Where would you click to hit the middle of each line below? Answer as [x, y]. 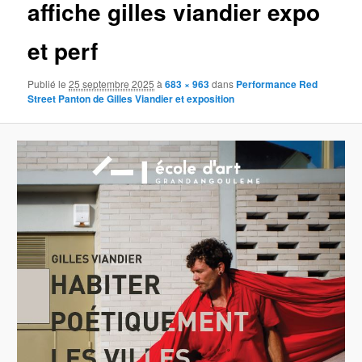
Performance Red [277, 84]
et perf [63, 50]
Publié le [48, 84]
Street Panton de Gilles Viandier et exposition [131, 99]
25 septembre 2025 [112, 84]
